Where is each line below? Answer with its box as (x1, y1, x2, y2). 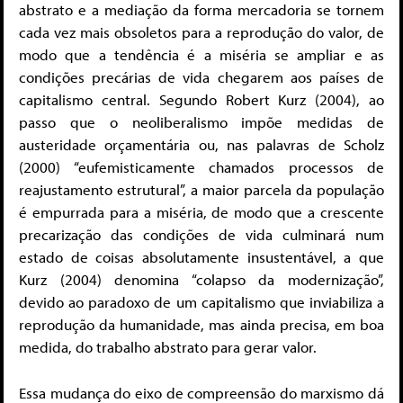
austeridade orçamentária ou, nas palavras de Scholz (19, 135, 384, 155)
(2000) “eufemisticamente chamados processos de (19, 157, 384, 177)
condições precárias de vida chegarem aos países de (19, 67, 384, 87)
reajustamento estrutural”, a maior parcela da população (19, 180, 384, 200)
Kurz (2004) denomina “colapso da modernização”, (19, 270, 384, 290)
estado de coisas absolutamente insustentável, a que (19, 247, 384, 267)
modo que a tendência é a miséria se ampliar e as (19, 45, 384, 65)
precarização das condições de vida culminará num (19, 225, 384, 245)
